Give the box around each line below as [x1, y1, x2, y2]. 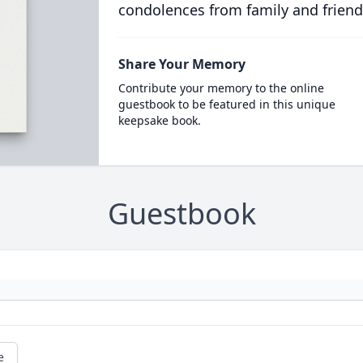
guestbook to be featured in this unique [117, 96, 335, 112]
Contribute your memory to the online [117, 80, 324, 96]
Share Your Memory [117, 55, 246, 73]
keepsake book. [117, 113, 201, 128]
